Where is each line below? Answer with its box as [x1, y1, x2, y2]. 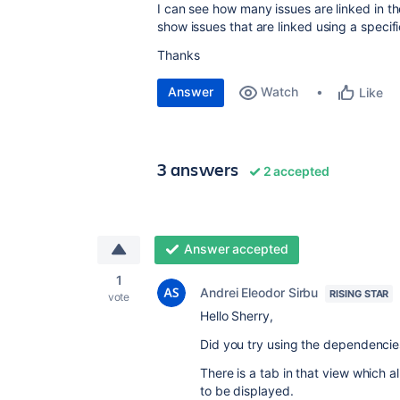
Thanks [157, 47, 204, 62]
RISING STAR [329, 287, 389, 300]
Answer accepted [183, 241, 288, 256]
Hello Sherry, [200, 308, 277, 323]
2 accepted [260, 163, 330, 179]
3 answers [157, 157, 239, 181]
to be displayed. [200, 383, 297, 398]
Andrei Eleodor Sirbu [200, 285, 319, 300]
